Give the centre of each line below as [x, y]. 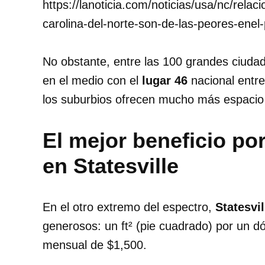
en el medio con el [91, 81]
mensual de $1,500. [95, 245]
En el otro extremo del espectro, [129, 207]
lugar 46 [163, 81]
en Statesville [111, 166]
